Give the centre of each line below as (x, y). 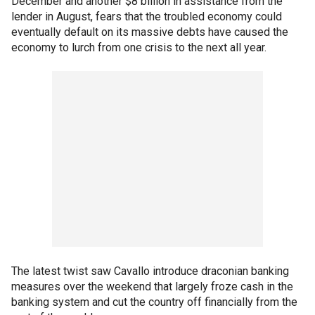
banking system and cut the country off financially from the (154, 302)
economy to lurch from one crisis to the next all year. (139, 47)
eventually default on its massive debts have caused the (150, 32)
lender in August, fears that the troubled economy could (147, 17)
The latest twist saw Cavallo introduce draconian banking (150, 271)
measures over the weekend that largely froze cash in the (152, 287)
